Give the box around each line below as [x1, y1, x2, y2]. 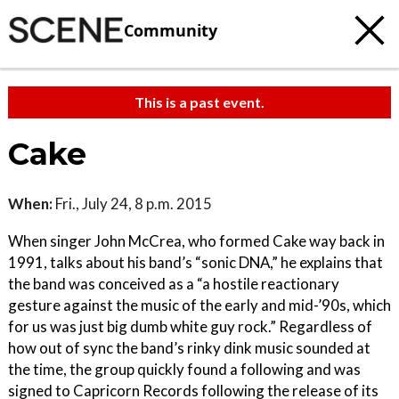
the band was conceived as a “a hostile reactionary [8, 274, 339, 293]
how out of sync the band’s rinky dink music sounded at [8, 338, 370, 357]
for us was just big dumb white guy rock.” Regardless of [8, 317, 372, 336]
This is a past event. [134, 94, 265, 110]
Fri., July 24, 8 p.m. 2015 [53, 194, 212, 213]
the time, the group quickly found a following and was [8, 360, 361, 379]
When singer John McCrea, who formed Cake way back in [8, 232, 385, 250]
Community [124, 19, 217, 41]
